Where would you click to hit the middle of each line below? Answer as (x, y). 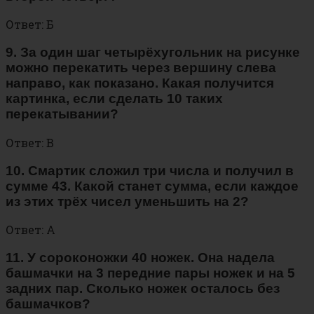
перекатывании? (62, 114)
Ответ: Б (30, 25)
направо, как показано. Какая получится (140, 83)
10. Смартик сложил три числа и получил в (150, 170)
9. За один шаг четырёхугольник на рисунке (153, 53)
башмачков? (48, 303)
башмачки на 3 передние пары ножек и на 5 (150, 273)
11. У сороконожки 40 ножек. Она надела (140, 257)
